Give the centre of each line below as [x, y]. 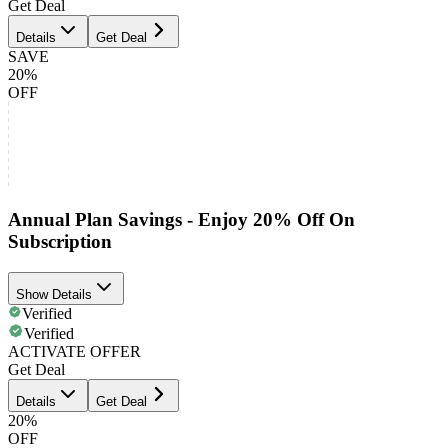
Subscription [60, 241]
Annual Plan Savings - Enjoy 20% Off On [181, 219]
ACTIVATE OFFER [74, 351]
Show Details [54, 294]
